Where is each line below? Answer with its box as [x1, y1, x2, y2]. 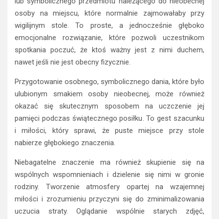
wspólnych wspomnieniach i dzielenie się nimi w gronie [15, 170, 204, 179]
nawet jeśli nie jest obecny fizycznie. [15, 58, 131, 67]
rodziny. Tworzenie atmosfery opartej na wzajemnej [15, 182, 204, 192]
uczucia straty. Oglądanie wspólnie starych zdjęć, [15, 207, 204, 216]
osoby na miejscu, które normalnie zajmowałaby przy [15, 9, 204, 18]
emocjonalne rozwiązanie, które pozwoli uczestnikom [15, 33, 204, 43]
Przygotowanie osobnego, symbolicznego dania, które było [15, 77, 204, 87]
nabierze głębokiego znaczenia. [15, 138, 115, 148]
